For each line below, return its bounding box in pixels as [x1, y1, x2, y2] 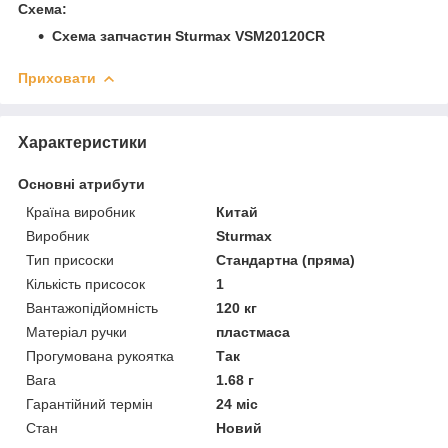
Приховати [18, 69, 96, 86]
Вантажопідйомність [26, 299, 158, 316]
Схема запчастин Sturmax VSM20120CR [52, 27, 325, 44]
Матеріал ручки [26, 323, 127, 340]
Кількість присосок [26, 275, 145, 292]
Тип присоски [26, 251, 114, 268]
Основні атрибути [18, 175, 145, 192]
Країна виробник [26, 203, 135, 220]
